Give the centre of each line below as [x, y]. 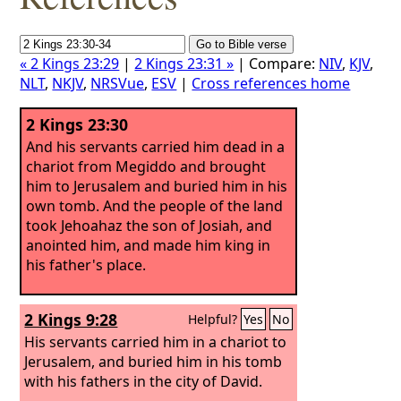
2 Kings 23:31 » [184, 64]
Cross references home [271, 83]
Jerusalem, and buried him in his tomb [154, 361]
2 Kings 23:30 [77, 124]
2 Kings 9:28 [71, 320]
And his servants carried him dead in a [156, 146]
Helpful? [215, 319]
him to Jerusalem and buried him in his [157, 186]
